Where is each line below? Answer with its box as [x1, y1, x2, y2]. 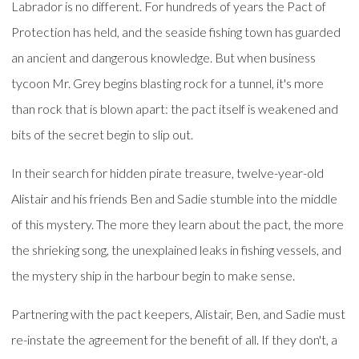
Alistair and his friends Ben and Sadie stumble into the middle [11, 191, 338, 206]
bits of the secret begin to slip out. [11, 127, 194, 142]
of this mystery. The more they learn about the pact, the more [11, 216, 345, 232]
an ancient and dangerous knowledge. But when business [11, 50, 317, 65]
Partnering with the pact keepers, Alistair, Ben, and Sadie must [11, 306, 346, 321]
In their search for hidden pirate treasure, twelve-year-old [11, 165, 325, 180]
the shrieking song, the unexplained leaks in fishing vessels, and [11, 242, 342, 257]
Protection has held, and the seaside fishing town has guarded [11, 24, 341, 39]
